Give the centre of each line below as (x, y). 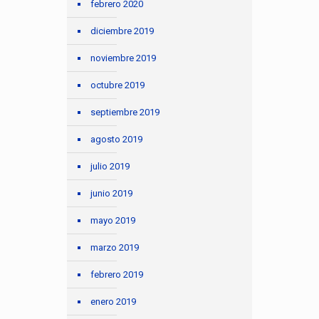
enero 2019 (113, 302)
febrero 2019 (117, 275)
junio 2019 (111, 194)
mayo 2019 (113, 221)
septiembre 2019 (125, 113)
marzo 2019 (115, 248)
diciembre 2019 (122, 31)
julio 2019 (110, 167)
